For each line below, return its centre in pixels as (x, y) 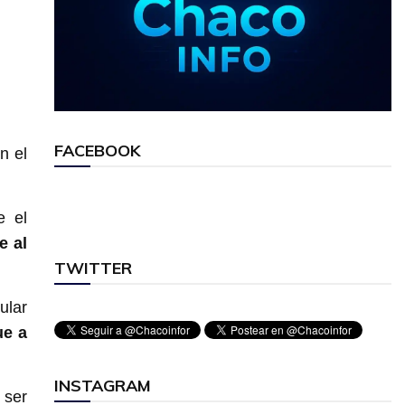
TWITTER (93, 268)
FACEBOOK (97, 151)
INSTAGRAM (102, 386)
